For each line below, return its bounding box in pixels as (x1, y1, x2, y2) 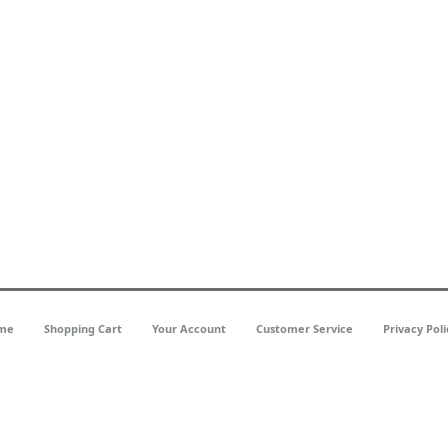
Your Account (152, 321, 226, 336)
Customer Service (256, 321, 353, 336)
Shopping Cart (44, 321, 122, 336)
